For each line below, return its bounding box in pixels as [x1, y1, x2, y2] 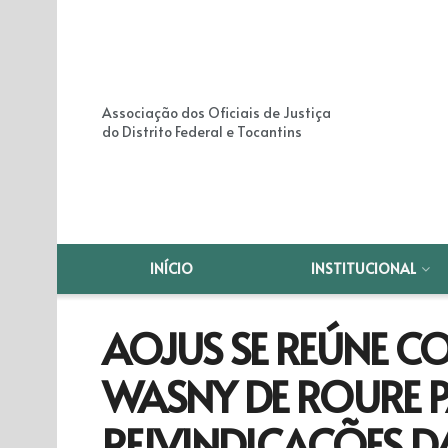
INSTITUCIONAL [311, 259, 417, 278]
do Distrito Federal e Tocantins [102, 122, 302, 141]
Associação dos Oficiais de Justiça [102, 103, 331, 122]
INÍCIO [150, 259, 194, 278]
